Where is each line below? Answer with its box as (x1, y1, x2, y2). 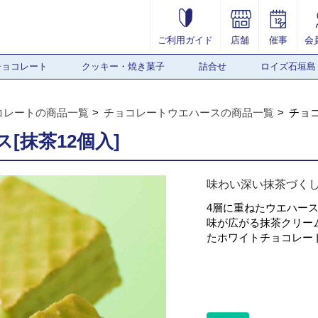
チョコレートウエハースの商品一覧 (104, 106, 274, 119)
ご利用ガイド (158, 35, 213, 45)
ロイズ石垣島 (261, 61, 316, 72)
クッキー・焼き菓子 (82, 61, 165, 72)
